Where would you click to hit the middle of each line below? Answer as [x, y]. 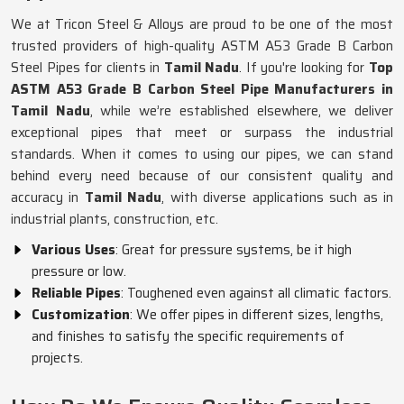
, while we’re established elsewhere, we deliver [242, 111]
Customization [81, 315]
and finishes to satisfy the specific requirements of [188, 336]
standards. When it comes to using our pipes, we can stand [202, 154]
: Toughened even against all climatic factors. [256, 293]
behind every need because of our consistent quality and [202, 176]
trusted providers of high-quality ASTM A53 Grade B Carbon [202, 46]
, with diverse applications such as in [278, 197]
